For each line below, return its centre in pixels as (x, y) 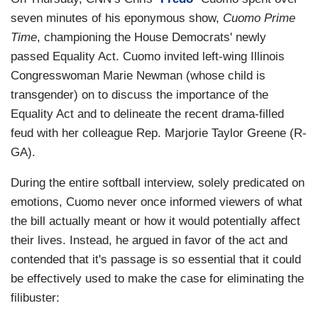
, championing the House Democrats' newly (152, 38)
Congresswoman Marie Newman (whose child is (138, 76)
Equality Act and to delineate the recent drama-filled (147, 114)
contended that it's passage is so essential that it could (156, 260)
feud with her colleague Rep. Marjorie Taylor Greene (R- (159, 133)
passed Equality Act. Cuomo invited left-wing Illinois (148, 57)
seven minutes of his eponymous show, (117, 18)
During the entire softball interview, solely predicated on (158, 183)
